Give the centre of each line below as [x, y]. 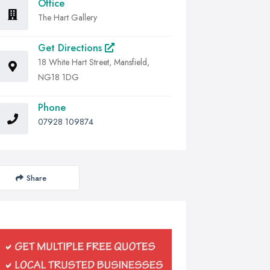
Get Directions [71, 48]
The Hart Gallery [67, 17]
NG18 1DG [58, 77]
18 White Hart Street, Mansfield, [94, 62]
